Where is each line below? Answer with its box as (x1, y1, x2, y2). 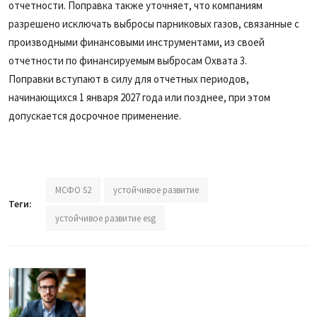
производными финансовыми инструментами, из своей (8, 35, 265, 49)
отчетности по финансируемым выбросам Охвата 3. (8, 53, 247, 67)
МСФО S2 (55, 183, 91, 196)
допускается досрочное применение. (8, 108, 181, 122)
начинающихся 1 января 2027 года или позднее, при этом (8, 90, 270, 104)
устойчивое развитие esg (55, 212, 156, 224)
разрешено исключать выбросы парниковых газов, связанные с (8, 16, 299, 30)
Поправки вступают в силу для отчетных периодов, (8, 71, 249, 86)
